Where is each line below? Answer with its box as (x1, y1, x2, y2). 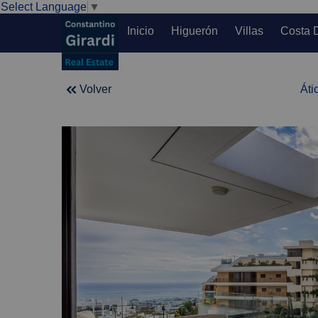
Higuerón (171, 24, 218, 37)
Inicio (127, 24, 154, 37)
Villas (235, 24, 263, 37)
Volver (79, 82, 111, 95)
